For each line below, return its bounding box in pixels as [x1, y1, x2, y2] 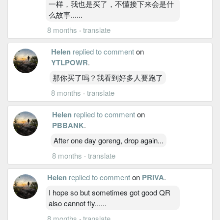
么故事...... [49, 9, 82, 20]
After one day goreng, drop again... [53, 135, 164, 145]
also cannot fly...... [49, 197, 107, 208]
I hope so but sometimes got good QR [49, 187, 170, 197]
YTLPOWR [51, 56, 88, 68]
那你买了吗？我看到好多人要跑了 [52, 72, 163, 82]
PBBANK [52, 119, 84, 131]
